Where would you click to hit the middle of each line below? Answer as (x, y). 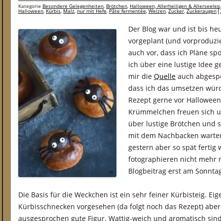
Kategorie (30, 6)
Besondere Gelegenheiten (73, 6)
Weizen (157, 11)
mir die (141, 76)
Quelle (165, 76)
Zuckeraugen (202, 11)
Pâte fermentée (128, 11)
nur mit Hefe (92, 11)
